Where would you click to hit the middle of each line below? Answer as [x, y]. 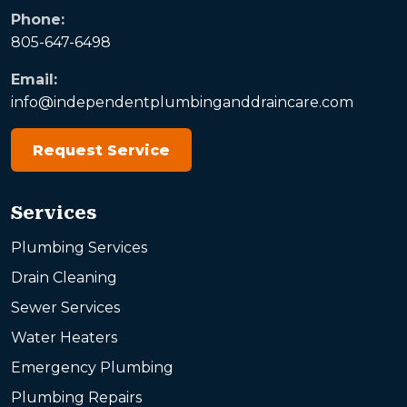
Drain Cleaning [64, 278]
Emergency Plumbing [92, 368]
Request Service [101, 150]
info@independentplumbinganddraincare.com [182, 103]
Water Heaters [64, 338]
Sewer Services [65, 308]
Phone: [38, 20]
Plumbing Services [79, 248]
